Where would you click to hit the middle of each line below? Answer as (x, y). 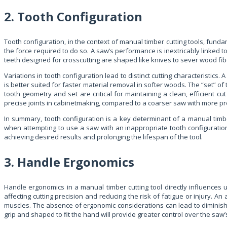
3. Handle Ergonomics (69, 162)
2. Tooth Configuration (73, 16)
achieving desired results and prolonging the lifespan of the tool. (103, 137)
